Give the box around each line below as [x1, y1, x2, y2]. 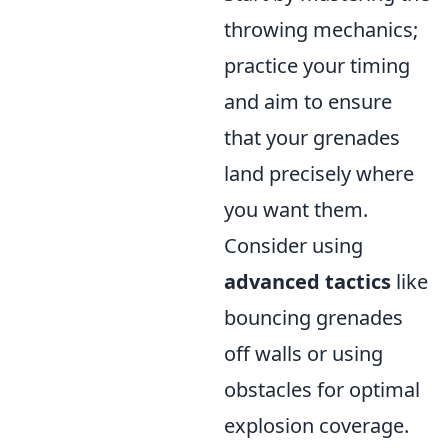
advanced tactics [224, 268, 391, 295]
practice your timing [224, 52, 410, 79]
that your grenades [224, 124, 400, 151]
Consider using [224, 232, 363, 259]
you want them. [224, 196, 368, 223]
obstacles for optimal [224, 376, 420, 403]
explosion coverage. [224, 412, 409, 439]
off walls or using [224, 340, 383, 367]
